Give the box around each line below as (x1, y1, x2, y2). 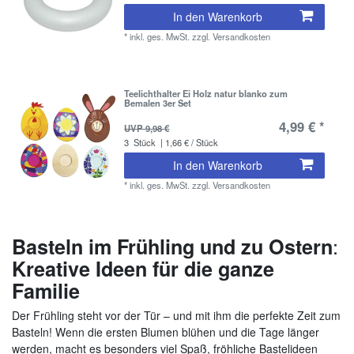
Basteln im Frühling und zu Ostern (12, 232, 333, 261)
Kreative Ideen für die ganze (12, 254, 274, 283)
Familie (12, 276, 80, 305)
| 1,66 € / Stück (158, 136, 219, 149)
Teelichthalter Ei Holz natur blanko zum (124, 87, 288, 100)
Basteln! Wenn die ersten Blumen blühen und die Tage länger (12, 323, 319, 340)
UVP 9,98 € (124, 122, 170, 135)
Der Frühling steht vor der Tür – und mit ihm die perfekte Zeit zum (12, 307, 341, 323)
